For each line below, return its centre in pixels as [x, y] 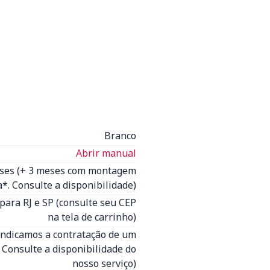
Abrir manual [106, 153]
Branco [120, 136]
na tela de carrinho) [92, 217]
